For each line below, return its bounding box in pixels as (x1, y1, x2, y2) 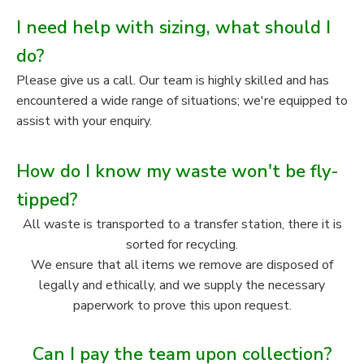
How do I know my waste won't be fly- (16, 159, 339, 184)
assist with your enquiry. (16, 112, 152, 131)
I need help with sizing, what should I (16, 15, 331, 41)
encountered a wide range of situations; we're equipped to (16, 92, 348, 110)
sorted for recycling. (126, 236, 238, 254)
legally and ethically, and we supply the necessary (39, 276, 325, 295)
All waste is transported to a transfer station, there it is (22, 215, 342, 234)
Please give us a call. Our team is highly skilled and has (16, 71, 329, 90)
